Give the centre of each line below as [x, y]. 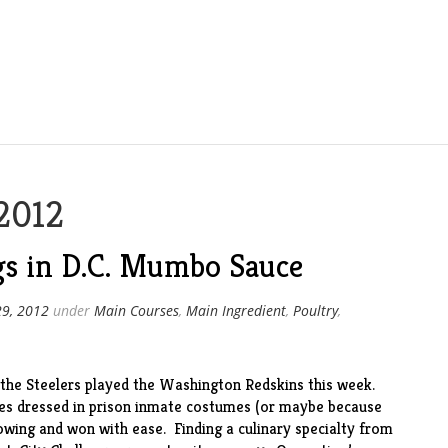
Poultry [315, 310]
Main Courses [136, 310]
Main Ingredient [235, 310]
